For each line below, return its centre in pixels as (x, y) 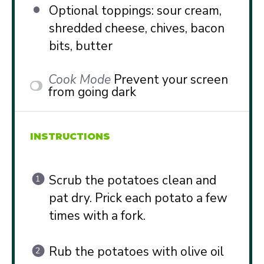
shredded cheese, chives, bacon (136, 29)
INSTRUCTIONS (70, 137)
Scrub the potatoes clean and (132, 180)
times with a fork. (97, 215)
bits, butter (80, 46)
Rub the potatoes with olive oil (136, 252)
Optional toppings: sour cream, (135, 11)
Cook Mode (79, 79)
